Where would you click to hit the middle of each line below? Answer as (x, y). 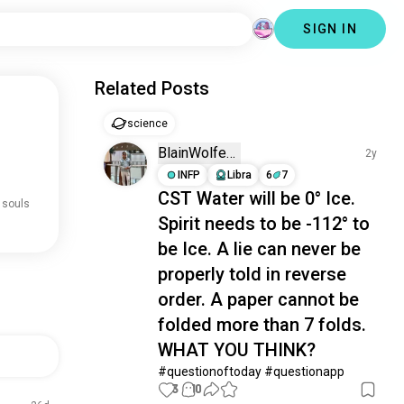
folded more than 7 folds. (262, 325)
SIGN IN (330, 29)
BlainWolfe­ (193, 153)
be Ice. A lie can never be (260, 249)
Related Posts (152, 88)
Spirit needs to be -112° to (264, 224)
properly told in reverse (252, 274)
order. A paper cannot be (259, 299)
